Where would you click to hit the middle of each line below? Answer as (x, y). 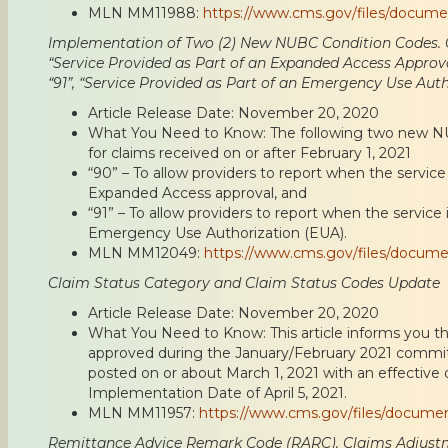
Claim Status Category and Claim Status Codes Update (244, 282)
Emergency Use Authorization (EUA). (217, 232)
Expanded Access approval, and (197, 192)
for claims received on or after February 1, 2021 (249, 152)
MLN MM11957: (143, 412)
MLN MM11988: (145, 12)
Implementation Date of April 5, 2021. (217, 392)
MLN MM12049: (146, 252)
